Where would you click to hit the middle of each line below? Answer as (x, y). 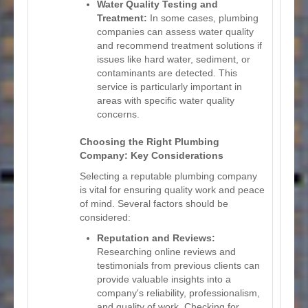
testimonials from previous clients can (178, 265)
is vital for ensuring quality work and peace (172, 189)
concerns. (118, 114)
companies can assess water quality (175, 31)
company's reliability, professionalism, (178, 293)
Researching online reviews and (166, 251)
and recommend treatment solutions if (179, 45)
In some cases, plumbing (203, 18)
